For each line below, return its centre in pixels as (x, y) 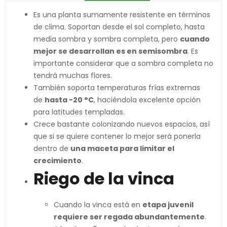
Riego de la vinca (104, 179)
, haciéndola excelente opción (147, 100)
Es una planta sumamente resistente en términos (122, 15)
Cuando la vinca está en (98, 205)
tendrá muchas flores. (73, 75)
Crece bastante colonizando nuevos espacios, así (122, 124)
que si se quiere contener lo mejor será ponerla (117, 136)
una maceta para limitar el (122, 148)
